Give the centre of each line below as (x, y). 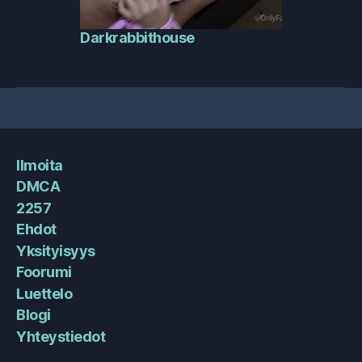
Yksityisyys (56, 250)
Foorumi (44, 272)
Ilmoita (40, 165)
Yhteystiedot (61, 336)
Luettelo (44, 293)
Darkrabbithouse (137, 38)
